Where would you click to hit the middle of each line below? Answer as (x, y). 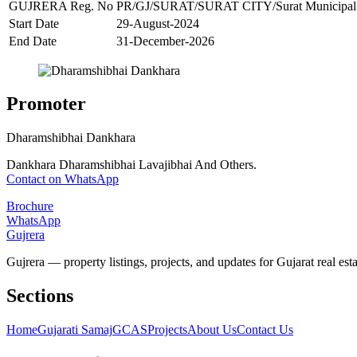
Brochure (30, 206)
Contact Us (265, 330)
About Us (212, 330)
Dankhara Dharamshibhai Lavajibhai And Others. (131, 165)
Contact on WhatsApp (63, 179)
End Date (33, 41)
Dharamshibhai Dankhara (71, 138)
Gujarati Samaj (75, 330)
